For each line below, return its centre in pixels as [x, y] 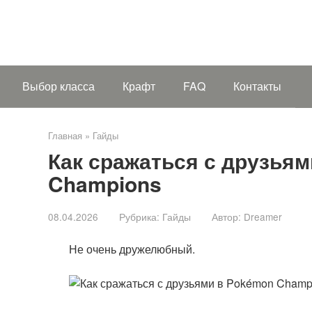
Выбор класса [58, 86]
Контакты [257, 86]
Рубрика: [139, 217]
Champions [105, 184]
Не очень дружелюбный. [132, 249]
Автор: [226, 217]
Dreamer [263, 217]
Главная [65, 135]
